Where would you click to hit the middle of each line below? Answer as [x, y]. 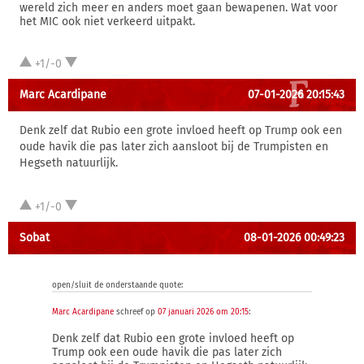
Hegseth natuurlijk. [69, 163]
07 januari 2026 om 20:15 [203, 312]
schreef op [136, 312]
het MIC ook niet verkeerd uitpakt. [107, 22]
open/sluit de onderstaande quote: [117, 285]
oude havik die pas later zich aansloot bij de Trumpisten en [174, 147]
